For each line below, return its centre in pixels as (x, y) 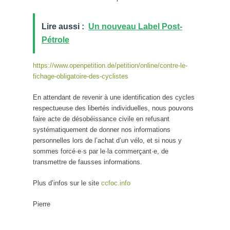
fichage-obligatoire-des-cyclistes (81, 76)
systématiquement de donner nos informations (102, 129)
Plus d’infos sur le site (67, 183)
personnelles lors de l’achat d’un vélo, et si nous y (107, 140)
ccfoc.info (116, 183)
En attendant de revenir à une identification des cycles (114, 97)
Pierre (42, 204)
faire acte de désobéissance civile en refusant (101, 119)
